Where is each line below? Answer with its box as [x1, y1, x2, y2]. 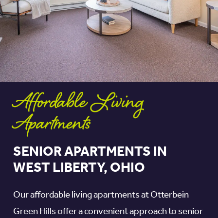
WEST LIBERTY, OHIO [13, 155, 145, 182]
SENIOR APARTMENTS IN [13, 139, 167, 165]
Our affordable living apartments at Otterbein [13, 186, 189, 204]
